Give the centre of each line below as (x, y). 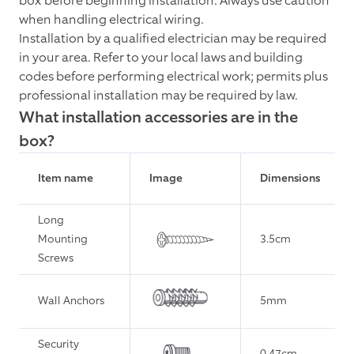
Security (58, 345)
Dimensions (290, 179)
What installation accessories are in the (158, 117)
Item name (66, 179)
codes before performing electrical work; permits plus (173, 77)
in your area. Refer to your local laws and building (161, 58)
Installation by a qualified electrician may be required (173, 39)
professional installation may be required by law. (158, 96)
